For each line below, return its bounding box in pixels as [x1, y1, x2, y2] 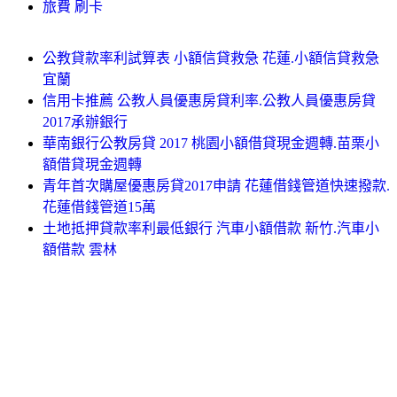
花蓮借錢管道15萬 [43, 198, 156, 214]
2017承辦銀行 [43, 113, 128, 129]
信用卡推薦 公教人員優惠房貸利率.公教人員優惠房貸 [43, 92, 376, 108]
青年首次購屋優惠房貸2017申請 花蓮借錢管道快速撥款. [43, 177, 390, 193]
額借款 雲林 [43, 241, 117, 257]
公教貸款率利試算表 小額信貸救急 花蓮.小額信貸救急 [43, 50, 379, 66]
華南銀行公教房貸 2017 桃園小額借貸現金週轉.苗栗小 [43, 135, 379, 151]
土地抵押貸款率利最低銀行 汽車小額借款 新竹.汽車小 [43, 220, 379, 236]
